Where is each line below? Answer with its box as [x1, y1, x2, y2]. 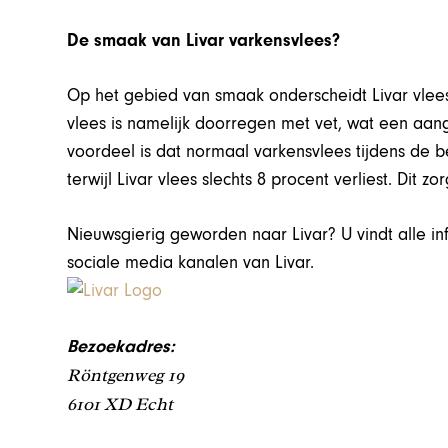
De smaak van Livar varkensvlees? [67, 30, 341, 52]
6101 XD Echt [67, 393, 174, 416]
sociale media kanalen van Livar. [67, 252, 315, 274]
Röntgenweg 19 [67, 364, 186, 387]
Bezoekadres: [67, 336, 176, 358]
